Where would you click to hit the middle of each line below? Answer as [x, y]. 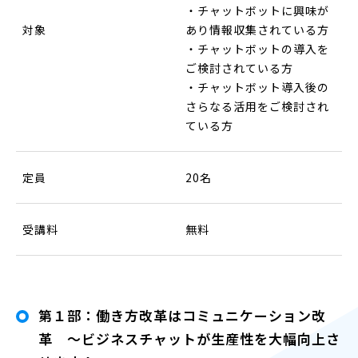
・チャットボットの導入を [257, 48]
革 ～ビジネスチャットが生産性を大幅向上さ [189, 338]
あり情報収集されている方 [257, 29]
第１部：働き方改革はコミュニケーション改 [182, 315]
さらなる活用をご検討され [257, 106]
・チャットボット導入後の [257, 87]
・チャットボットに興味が [257, 10]
